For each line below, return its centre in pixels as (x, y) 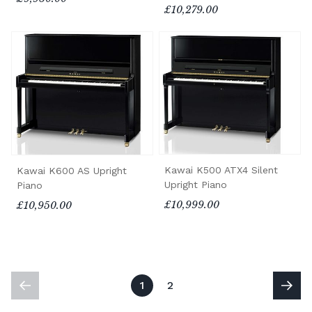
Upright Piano (196, 185)
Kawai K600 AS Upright (72, 171)
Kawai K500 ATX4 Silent (221, 170)
